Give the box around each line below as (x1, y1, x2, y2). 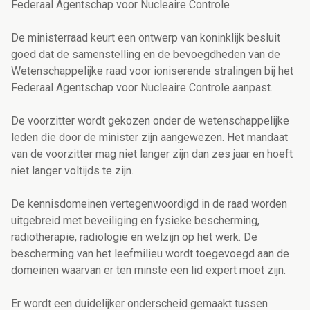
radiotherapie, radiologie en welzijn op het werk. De (11, 230, 257, 244)
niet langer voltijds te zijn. (11, 164, 139, 178)
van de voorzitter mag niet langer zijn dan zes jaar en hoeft (11, 147, 293, 161)
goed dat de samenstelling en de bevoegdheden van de (11, 48, 280, 62)
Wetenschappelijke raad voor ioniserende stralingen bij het (11, 64, 293, 78)
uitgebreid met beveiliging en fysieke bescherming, (11, 214, 259, 228)
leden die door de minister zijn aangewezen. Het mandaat (11, 131, 288, 145)
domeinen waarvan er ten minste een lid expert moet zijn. (11, 264, 286, 277)
